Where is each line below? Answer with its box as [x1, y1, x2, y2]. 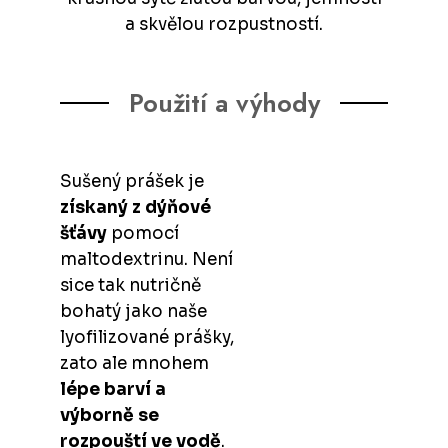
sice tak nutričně [60, 275, 201, 297]
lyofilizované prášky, [60, 327, 234, 349]
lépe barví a [60, 379, 166, 401]
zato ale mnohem [60, 353, 209, 375]
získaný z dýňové [60, 197, 211, 219]
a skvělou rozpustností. [125, 14, 323, 36]
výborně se [60, 405, 159, 427]
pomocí [107, 223, 179, 245]
